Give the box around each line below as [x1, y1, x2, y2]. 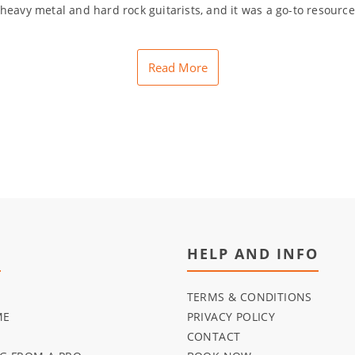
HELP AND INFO [186, 244, 319, 264]
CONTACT [186, 329, 241, 345]
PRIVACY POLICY [186, 309, 276, 325]
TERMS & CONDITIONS [186, 289, 312, 305]
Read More [147, 59, 208, 76]
